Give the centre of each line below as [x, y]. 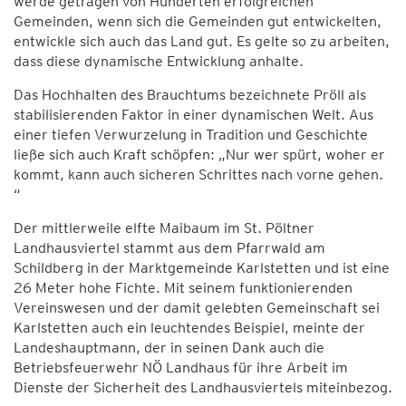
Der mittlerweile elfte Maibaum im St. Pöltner [164, 228]
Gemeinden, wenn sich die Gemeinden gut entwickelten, [198, 21]
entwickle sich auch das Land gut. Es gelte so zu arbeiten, [202, 41]
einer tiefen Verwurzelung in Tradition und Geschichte [191, 135]
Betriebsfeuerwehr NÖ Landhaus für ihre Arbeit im [181, 367]
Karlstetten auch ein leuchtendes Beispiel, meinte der [189, 328]
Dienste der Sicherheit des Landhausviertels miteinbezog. [203, 387]
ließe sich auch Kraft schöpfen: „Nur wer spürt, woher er [199, 155]
